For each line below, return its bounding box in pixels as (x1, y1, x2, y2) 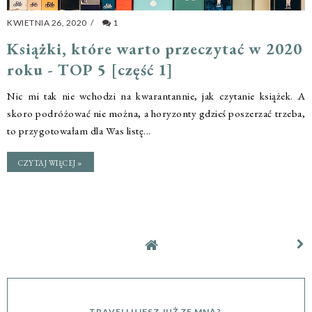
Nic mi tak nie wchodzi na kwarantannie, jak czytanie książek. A (7, 89, 305, 103)
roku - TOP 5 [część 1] (7, 59, 173, 81)
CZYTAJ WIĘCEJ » (18, 158, 83, 169)
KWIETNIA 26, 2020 (7, 17, 88, 29)
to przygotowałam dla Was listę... (7, 124, 151, 138)
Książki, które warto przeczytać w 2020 (7, 38, 302, 60)
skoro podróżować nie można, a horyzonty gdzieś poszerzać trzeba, (7, 107, 305, 120)
